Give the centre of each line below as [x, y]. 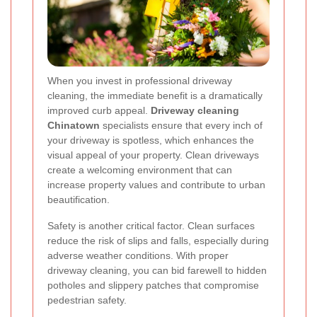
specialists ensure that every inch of [181, 126]
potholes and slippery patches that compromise [153, 286]
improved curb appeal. [99, 111]
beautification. [79, 200]
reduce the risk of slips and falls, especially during [158, 241]
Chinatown [74, 126]
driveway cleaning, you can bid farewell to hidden [157, 271]
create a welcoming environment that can [140, 170]
